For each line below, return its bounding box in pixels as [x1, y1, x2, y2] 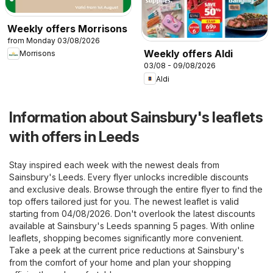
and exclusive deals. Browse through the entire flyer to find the [9, 184, 263, 195]
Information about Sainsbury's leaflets [9, 108, 263, 127]
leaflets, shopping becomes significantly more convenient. [9, 233, 243, 244]
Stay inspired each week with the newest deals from [9, 160, 219, 171]
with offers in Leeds [9, 128, 139, 146]
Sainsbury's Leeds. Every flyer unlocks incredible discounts [9, 172, 249, 183]
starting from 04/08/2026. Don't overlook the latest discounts [9, 208, 255, 219]
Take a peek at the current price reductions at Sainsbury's [9, 245, 244, 256]
